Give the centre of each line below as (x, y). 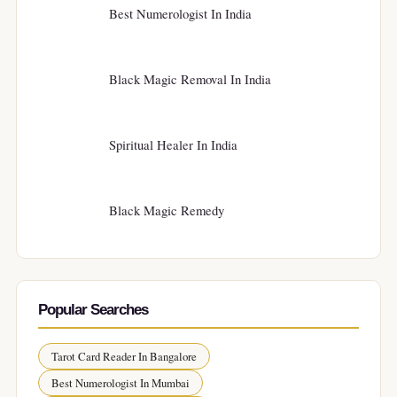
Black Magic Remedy (167, 210)
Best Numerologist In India (180, 13)
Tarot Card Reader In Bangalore (124, 357)
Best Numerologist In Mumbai (121, 383)
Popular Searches (93, 310)
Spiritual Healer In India (173, 144)
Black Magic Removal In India (190, 78)
